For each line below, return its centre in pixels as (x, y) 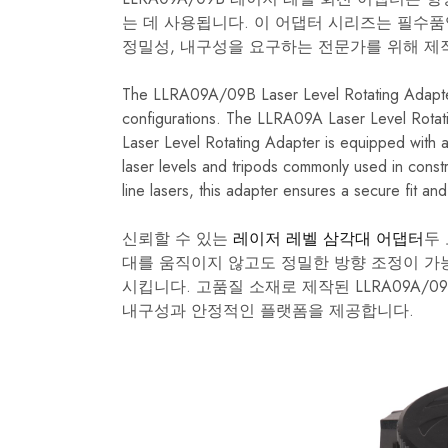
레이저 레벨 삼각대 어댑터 (328, 238)
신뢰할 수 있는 (177, 238)
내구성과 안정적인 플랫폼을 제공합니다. (268, 310)
